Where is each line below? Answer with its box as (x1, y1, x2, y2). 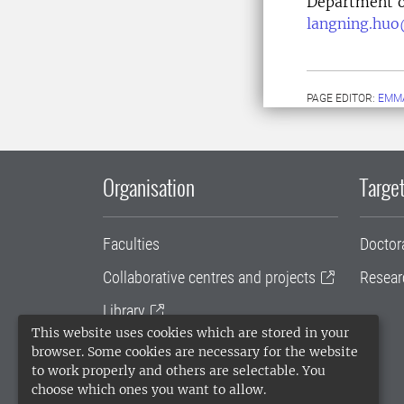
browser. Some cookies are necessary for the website (32, 344, 358, 360)
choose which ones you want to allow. (32, 381, 266, 398)
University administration (103, 335, 260, 354)
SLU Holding (103, 368, 180, 388)
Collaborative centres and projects (103, 268, 316, 288)
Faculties (103, 234, 160, 254)
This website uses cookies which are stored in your (32, 325, 349, 341)
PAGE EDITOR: (307, 92, 378, 106)
